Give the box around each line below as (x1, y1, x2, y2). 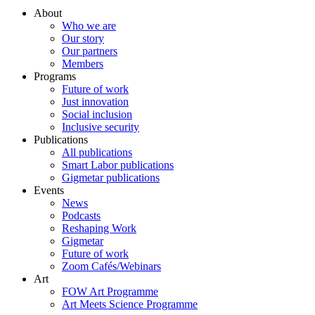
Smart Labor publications (62, 159, 174, 172)
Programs (34, 70, 76, 83)
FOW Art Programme (62, 285, 158, 298)
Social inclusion (62, 108, 132, 121)
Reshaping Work (62, 222, 136, 235)
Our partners (62, 45, 117, 58)
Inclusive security (62, 121, 139, 134)
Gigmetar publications (62, 172, 160, 184)
